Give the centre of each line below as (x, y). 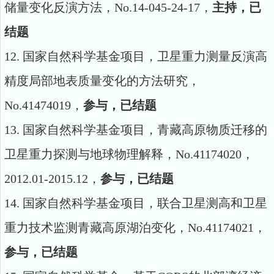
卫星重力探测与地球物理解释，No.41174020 (123, 154)
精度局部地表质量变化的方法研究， (102, 81)
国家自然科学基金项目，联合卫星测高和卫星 (145, 203)
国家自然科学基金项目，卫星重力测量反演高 (145, 56)
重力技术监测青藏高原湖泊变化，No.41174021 (129, 228)
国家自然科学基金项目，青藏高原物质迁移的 (145, 130)
